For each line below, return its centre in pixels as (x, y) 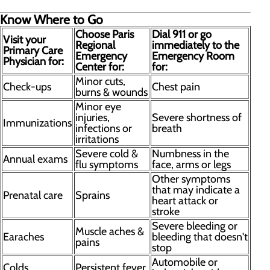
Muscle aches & (110, 231)
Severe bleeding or (195, 226)
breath (167, 128)
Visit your (24, 40)
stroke (166, 212)
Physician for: (33, 61)
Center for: (100, 67)
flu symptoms (107, 165)
